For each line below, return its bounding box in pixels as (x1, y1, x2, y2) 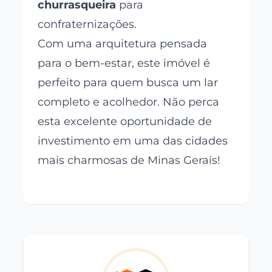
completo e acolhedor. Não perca (38, 95, 220, 109)
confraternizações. (38, 17, 137, 31)
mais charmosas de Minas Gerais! (38, 153, 221, 167)
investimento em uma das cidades (38, 134, 228, 148)
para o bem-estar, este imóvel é (38, 56, 211, 70)
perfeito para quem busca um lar (38, 75, 219, 89)
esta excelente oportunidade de (38, 114, 212, 128)
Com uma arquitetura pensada (38, 36, 208, 50)
